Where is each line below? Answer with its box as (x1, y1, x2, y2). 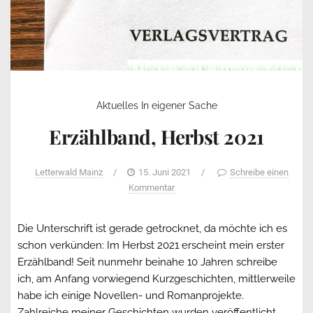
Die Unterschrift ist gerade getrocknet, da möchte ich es (17, 221, 287, 235)
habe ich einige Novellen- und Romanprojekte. (17, 289, 244, 302)
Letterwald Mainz (35, 166, 103, 177)
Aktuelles (96, 99, 138, 111)
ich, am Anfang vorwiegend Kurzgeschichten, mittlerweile (17, 272, 296, 285)
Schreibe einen (230, 166, 289, 177)
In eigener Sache (140, 99, 217, 111)
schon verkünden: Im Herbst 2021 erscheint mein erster (17, 238, 284, 252)
